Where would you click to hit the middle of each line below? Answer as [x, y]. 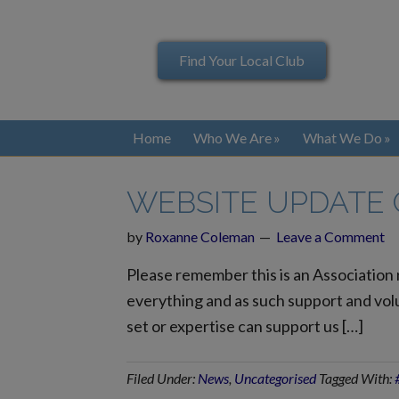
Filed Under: [162, 378]
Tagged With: [357, 378]
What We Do [342, 138]
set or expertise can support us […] [245, 326]
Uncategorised [275, 378]
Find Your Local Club [242, 60]
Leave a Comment [330, 236]
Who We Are [232, 138]
